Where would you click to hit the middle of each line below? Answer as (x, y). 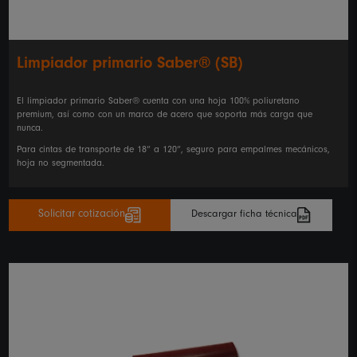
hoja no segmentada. (61, 165)
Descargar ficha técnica (245, 215)
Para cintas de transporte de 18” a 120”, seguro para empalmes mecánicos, (174, 151)
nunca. (30, 129)
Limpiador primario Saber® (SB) (130, 66)
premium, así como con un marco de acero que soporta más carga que (165, 116)
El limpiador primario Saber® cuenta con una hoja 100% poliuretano (159, 102)
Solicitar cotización (82, 216)
